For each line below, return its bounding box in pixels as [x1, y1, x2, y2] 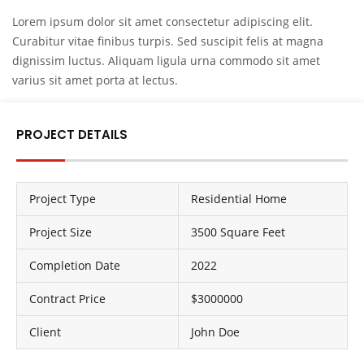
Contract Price [29, 291, 106, 306]
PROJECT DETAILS [16, 126, 128, 143]
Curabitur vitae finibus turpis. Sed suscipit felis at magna [12, 33, 323, 49]
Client [29, 324, 61, 340]
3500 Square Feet [191, 224, 285, 240]
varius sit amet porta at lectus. [12, 72, 178, 88]
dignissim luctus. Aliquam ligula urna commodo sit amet [12, 53, 320, 68]
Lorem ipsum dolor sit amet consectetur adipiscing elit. [12, 14, 313, 29]
